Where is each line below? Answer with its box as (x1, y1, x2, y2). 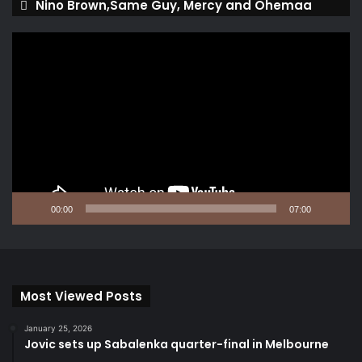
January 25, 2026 (24, 323, 92, 334)
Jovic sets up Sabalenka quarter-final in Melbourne (24, 336, 329, 353)
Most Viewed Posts (20, 288, 142, 305)
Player (11, 49, 42, 63)
